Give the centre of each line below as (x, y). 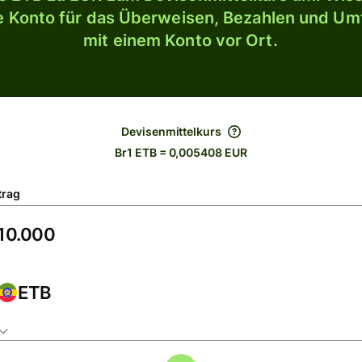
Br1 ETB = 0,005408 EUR (181, 152)
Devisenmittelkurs (171, 131)
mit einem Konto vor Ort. (181, 40)
